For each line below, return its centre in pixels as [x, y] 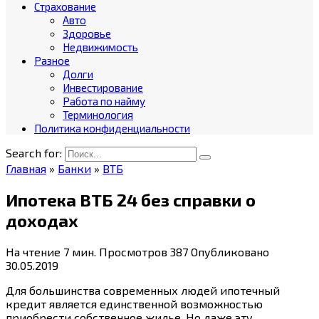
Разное [52, 61]
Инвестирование [103, 88]
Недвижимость [100, 47]
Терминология [98, 115]
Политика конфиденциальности [112, 128]
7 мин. [78, 251]
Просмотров [133, 251]
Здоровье [87, 33]
